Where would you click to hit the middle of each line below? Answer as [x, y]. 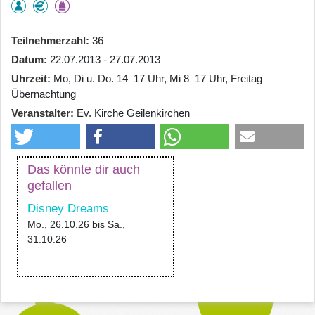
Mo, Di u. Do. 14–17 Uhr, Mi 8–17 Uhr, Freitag [158, 78]
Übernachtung [44, 94]
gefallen [50, 185]
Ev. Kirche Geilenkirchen [133, 112]
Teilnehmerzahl [49, 40]
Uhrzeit [29, 78]
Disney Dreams [68, 208]
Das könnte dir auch [84, 169]
